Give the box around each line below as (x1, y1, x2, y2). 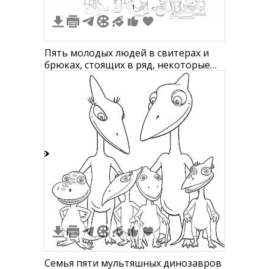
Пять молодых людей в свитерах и (44, 46, 209, 59)
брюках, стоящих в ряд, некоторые (44, 58, 210, 71)
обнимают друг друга (44, 70, 147, 83)
